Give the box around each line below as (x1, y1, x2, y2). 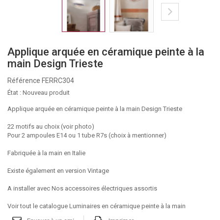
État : (7, 89, 21, 96)
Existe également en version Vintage (7, 167, 109, 174)
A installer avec (7, 185, 52, 192)
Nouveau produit (23, 89, 70, 96)
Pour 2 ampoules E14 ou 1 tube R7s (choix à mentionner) (7, 132, 166, 139)
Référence (7, 77, 40, 84)
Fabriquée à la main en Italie (7, 149, 85, 157)
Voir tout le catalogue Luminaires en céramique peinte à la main (7, 202, 186, 210)
